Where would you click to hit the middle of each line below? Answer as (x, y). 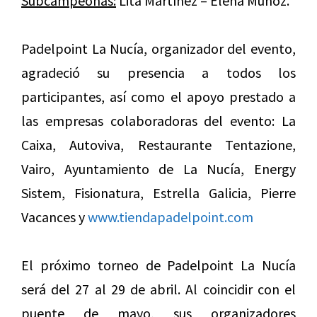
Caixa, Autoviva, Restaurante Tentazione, (158, 145)
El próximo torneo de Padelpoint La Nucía (158, 265)
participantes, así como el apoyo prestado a (158, 97)
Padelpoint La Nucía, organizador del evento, (158, 49)
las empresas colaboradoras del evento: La (158, 121)
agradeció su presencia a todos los (158, 73)
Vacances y (54, 217)
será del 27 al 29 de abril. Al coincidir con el (158, 289)
